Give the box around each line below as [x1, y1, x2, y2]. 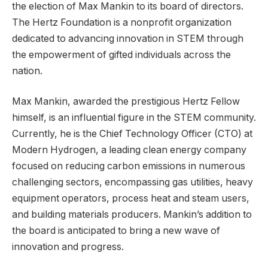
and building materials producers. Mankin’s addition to [12, 209, 252, 221]
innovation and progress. [12, 241, 124, 253]
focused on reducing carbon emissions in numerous [12, 160, 245, 172]
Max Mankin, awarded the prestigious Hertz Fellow [12, 96, 240, 108]
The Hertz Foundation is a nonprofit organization [12, 16, 232, 28]
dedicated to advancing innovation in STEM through [12, 32, 243, 44]
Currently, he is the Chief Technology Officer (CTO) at [12, 128, 252, 140]
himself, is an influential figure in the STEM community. [12, 112, 256, 124]
